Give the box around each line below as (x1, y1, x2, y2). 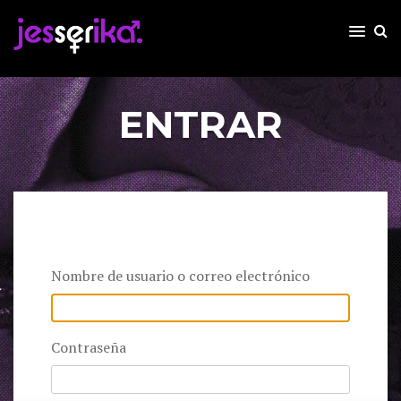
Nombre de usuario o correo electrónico (50, 266, 310, 286)
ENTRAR (118, 101, 283, 149)
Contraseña (50, 337, 126, 358)
